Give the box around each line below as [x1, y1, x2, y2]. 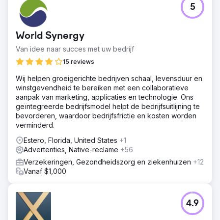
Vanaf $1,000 [24, 167, 66, 175]
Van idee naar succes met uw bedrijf [16, 45, 134, 53]
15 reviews [63, 58, 94, 65]
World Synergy [16, 31, 84, 42]
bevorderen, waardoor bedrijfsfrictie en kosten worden [16, 111, 196, 120]
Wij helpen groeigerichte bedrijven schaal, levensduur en [16, 74, 202, 82]
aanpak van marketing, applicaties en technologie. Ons [16, 93, 193, 101]
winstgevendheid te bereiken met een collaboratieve [16, 83, 189, 92]
